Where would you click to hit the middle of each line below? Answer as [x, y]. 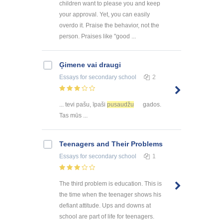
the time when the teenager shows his [110, 194]
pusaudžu [120, 105]
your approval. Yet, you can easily [105, 15]
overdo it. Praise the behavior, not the [109, 26]
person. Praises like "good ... [98, 37]
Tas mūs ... [73, 116]
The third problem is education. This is [111, 183]
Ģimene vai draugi [90, 65]
